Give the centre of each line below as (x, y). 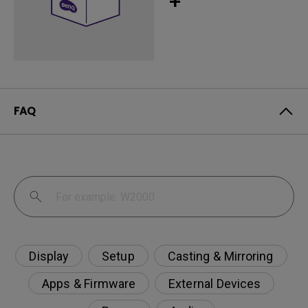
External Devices (215, 283)
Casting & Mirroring (220, 256)
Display (49, 256)
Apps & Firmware (89, 283)
